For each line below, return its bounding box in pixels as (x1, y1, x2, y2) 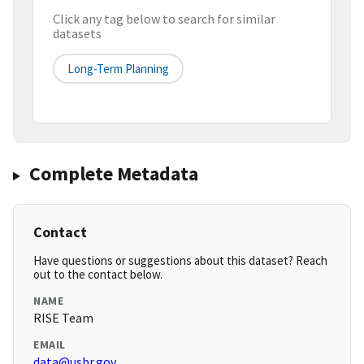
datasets (53, 25, 102, 42)
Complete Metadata (28, 161, 198, 187)
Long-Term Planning (67, 61, 169, 77)
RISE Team (33, 310, 93, 327)
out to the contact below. (33, 266, 162, 283)
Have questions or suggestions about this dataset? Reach (33, 253, 327, 269)
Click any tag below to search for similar (53, 11, 275, 28)
